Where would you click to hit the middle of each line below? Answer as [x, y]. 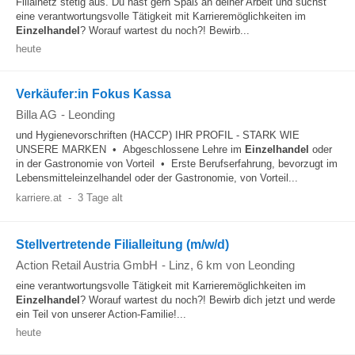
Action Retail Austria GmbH [87, 265]
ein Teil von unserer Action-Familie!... [101, 314]
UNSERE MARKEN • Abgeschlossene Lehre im [130, 149]
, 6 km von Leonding [242, 265]
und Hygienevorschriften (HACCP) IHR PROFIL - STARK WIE [158, 135]
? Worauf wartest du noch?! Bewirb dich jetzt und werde [208, 300]
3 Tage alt [100, 198]
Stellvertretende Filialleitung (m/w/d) [122, 244]
